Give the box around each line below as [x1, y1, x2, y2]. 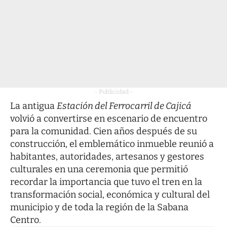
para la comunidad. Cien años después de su [10, 125, 197, 137]
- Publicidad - [94, 88, 133, 95]
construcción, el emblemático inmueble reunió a [10, 138, 214, 149]
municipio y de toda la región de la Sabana [10, 201, 188, 213]
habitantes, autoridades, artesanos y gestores [10, 150, 204, 162]
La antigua [10, 100, 57, 111]
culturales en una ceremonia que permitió [10, 163, 188, 175]
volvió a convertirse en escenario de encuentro [10, 112, 207, 124]
